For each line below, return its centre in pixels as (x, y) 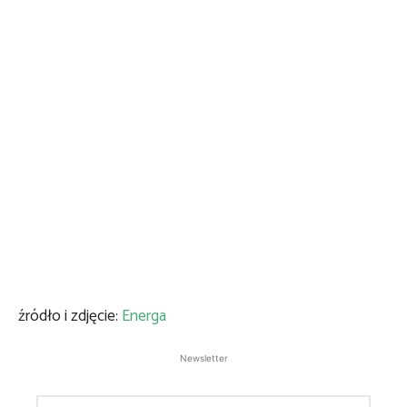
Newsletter (203, 358)
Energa (144, 317)
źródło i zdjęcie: (70, 317)
